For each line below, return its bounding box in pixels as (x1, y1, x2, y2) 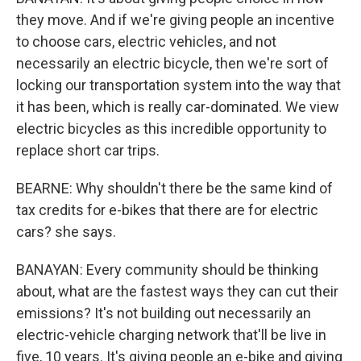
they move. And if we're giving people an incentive (16, 11, 334, 28)
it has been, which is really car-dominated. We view (16, 98, 339, 115)
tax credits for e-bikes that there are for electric (16, 201, 318, 218)
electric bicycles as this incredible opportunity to (16, 120, 326, 137)
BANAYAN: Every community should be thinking (16, 261, 318, 278)
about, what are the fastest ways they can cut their (16, 283, 338, 300)
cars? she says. (16, 223, 116, 240)
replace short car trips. (16, 142, 160, 159)
